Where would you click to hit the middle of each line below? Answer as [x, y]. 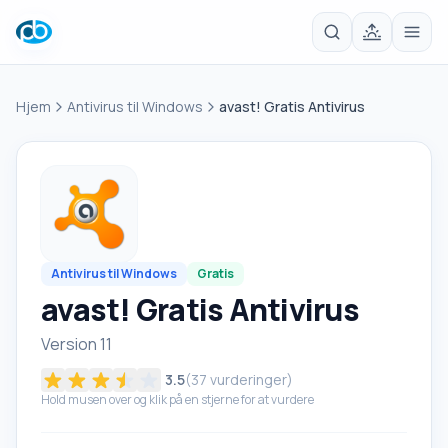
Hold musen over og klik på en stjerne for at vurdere [177, 399]
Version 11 [76, 344]
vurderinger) [250, 379]
